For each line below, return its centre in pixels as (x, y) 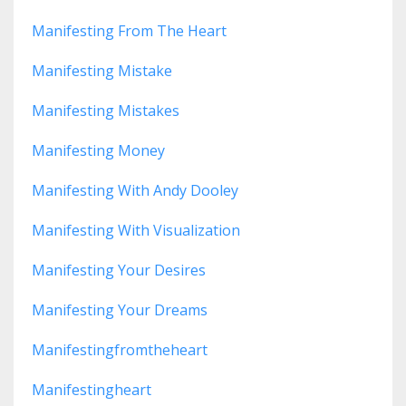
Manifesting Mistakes (106, 111)
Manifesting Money (98, 151)
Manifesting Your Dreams (120, 310)
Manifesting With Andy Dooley (135, 191)
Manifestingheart (92, 390)
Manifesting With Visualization (136, 231)
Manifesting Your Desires (119, 271)
